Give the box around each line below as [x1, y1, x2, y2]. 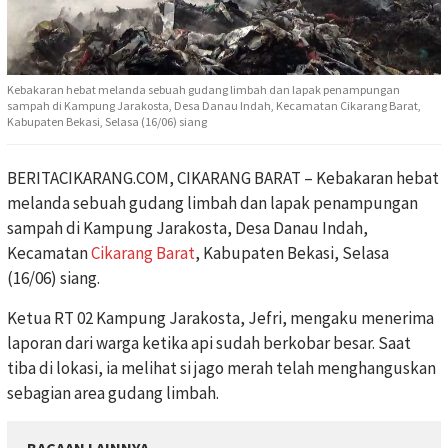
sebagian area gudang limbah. [7, 382, 219, 405]
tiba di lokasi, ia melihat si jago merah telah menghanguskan [7, 357, 436, 380]
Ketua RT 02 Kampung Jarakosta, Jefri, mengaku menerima [7, 307, 434, 330]
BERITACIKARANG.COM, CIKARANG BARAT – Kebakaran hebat [7, 167, 439, 190]
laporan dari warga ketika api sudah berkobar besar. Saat [7, 332, 411, 355]
